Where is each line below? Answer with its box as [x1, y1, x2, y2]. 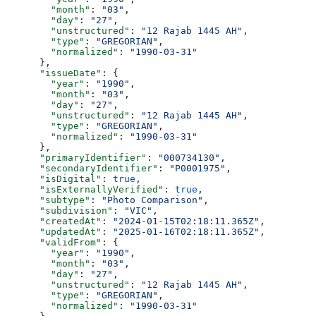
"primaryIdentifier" [6, 152, 147, 163]
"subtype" [6, 194, 90, 205]
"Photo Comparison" [102, 194, 203, 205]
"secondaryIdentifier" [6, 162, 158, 174]
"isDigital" [6, 173, 102, 184]
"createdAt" [6, 215, 102, 226]
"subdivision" [6, 205, 113, 216]
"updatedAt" [6, 226, 102, 237]
